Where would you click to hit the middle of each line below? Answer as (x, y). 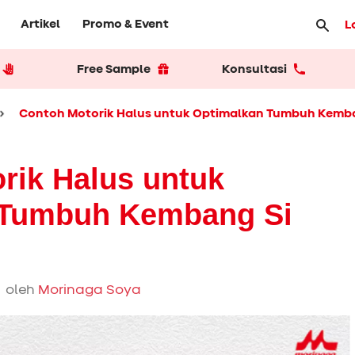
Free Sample (113, 69)
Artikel (40, 24)
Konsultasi (254, 69)
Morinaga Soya (90, 290)
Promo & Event (126, 24)
